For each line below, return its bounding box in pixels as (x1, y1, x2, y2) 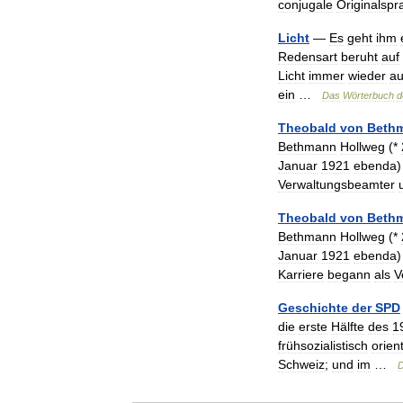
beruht (341, 49, 378, 64)
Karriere (278, 267, 324, 282)
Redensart (278, 49, 337, 64)
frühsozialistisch (278, 338, 368, 353)
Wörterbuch (343, 90, 394, 101)
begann (327, 267, 371, 282)
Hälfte (331, 319, 364, 334)
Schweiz (278, 357, 325, 372)
